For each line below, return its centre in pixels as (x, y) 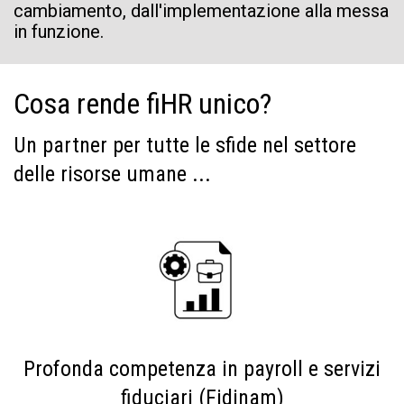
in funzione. (59, 32)
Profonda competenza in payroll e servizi (202, 369)
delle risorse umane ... (112, 174)
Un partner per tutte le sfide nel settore (185, 145)
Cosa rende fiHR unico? (142, 104)
